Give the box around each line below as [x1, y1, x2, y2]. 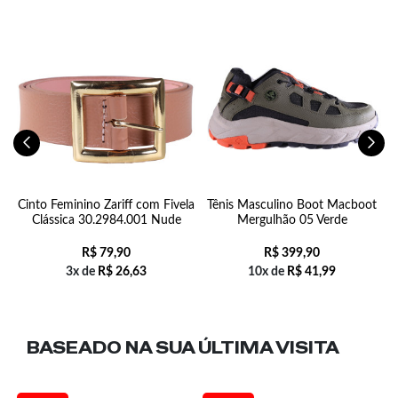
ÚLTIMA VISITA [198, 338, 339, 358]
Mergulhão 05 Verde [236, 214, 347, 227]
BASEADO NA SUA [27, 338, 198, 358]
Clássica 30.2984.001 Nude [31, 214, 181, 227]
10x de [248, 266, 287, 278]
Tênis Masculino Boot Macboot [207, 199, 377, 211]
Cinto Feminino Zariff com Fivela [18, 199, 195, 211]
